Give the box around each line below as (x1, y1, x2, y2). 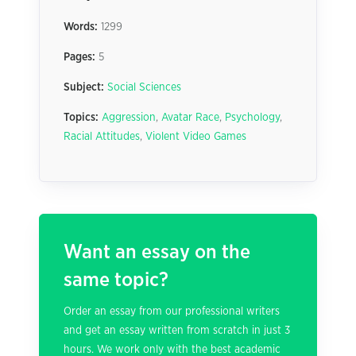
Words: (64, 21, 98, 33)
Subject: (64, 82, 104, 93)
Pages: (64, 52, 95, 63)
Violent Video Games (145, 131, 246, 142)
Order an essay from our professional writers (64, 306, 280, 317)
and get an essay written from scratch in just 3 (64, 325, 290, 336)
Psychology (225, 112, 280, 123)
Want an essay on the (64, 242, 250, 262)
